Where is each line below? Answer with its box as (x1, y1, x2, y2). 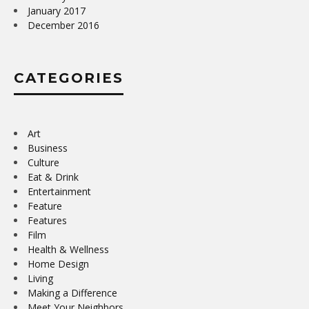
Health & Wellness (28, 242, 109, 256)
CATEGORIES (14, 69, 123, 86)
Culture (28, 155, 59, 169)
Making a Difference (28, 286, 117, 299)
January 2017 (28, 3, 86, 17)
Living (28, 271, 53, 285)
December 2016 (28, 18, 99, 32)
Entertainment (28, 184, 91, 198)
